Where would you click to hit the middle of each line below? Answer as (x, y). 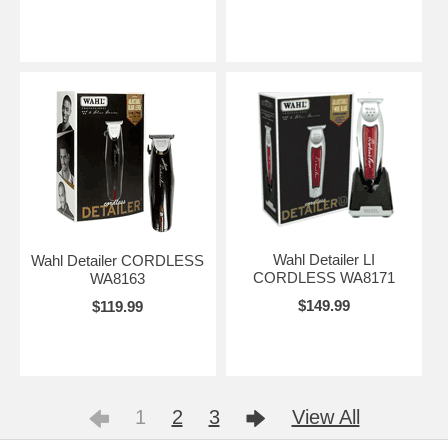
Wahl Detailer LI (323, 259)
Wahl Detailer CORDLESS (118, 260)
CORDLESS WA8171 (323, 277)
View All (325, 417)
